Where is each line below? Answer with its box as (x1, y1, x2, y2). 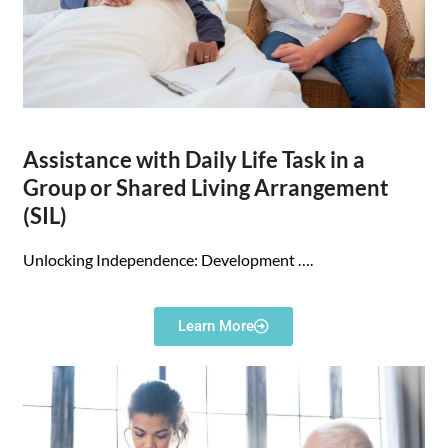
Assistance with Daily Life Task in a (23, 146, 366, 174)
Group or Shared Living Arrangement (23, 174, 390, 202)
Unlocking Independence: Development (23, 250, 299, 270)
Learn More (178, 317, 255, 336)
